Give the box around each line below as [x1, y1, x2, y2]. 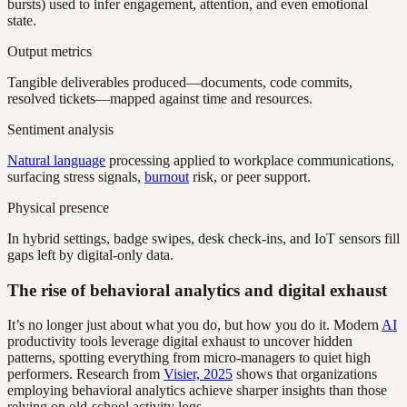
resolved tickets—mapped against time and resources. [7, 90, 313, 106]
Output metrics [7, 43, 92, 59]
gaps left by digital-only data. [7, 246, 174, 263]
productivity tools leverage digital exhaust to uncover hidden [7, 333, 352, 350]
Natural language [7, 152, 105, 168]
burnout [144, 168, 189, 184]
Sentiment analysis [7, 121, 114, 137]
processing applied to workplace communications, [105, 152, 394, 168]
